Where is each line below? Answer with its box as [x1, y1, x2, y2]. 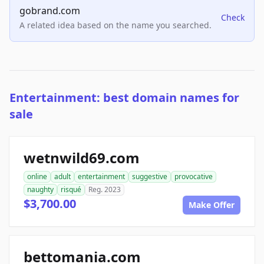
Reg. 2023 [88, 184, 121, 195]
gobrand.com [19, 4, 80, 18]
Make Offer [189, 199, 235, 211]
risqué [61, 184, 81, 195]
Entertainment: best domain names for [9, 90, 239, 106]
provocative [174, 171, 213, 182]
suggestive [132, 171, 167, 182]
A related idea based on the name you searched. [19, 19, 212, 31]
